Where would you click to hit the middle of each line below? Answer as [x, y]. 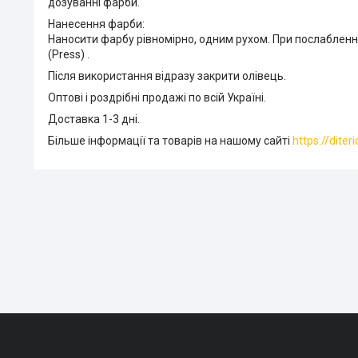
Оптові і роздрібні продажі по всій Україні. [157, 97]
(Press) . [69, 54]
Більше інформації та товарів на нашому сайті [170, 140]
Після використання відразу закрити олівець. [167, 76]
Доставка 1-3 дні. [94, 119]
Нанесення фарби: [96, 24]
